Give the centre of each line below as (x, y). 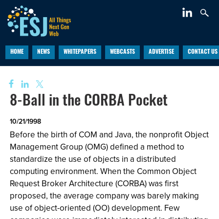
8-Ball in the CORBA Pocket (89, 102)
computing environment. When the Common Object (103, 171)
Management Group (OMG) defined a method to (97, 147)
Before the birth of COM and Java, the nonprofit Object (109, 135)
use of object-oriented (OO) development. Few (95, 208)
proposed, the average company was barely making (104, 196)
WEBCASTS (122, 52)
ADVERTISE (161, 52)
